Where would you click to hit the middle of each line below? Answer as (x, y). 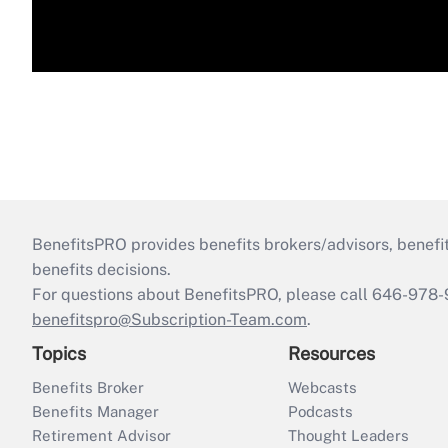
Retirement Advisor (101, 436)
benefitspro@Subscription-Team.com (169, 320)
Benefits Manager (95, 412)
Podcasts (320, 412)
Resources (331, 354)
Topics (59, 354)
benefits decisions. (101, 270)
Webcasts (322, 388)
